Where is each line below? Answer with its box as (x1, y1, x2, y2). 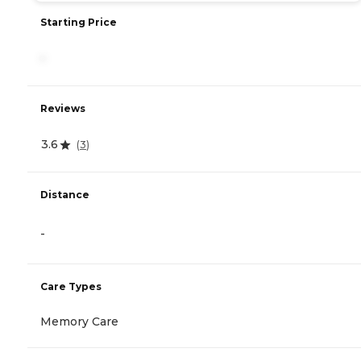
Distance (40, 189, 89, 201)
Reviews (40, 102, 85, 115)
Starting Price (40, 16, 117, 29)
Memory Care (40, 314, 118, 330)
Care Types (40, 280, 102, 293)
